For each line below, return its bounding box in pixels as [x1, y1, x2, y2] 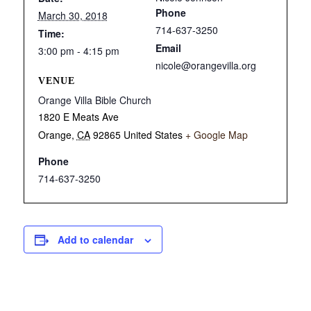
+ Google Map [185, 128, 248, 142]
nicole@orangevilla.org [155, 58, 256, 72]
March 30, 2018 [37, 8, 108, 22]
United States [123, 128, 183, 142]
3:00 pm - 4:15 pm [37, 44, 119, 58]
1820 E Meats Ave [37, 110, 119, 124]
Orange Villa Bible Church [37, 93, 151, 107]
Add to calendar [57, 233, 133, 246]
